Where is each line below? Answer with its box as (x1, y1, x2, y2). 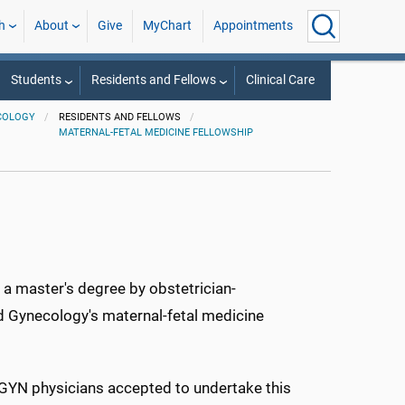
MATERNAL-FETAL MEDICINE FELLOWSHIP (58, 127, 253, 138)
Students (10, 72, 61, 88)
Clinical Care (245, 72, 315, 88)
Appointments (212, 18, 293, 33)
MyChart (143, 18, 193, 33)
